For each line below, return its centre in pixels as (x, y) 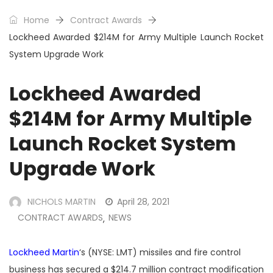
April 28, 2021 (143, 201)
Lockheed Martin (44, 252)
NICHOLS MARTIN (62, 201)
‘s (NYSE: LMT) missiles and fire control (160, 252)
